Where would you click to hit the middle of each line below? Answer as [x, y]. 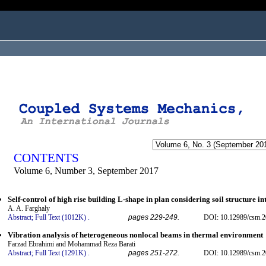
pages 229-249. [154, 218]
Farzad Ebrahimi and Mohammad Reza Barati [72, 244]
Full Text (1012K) [61, 218]
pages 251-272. [154, 253]
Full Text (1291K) [61, 253]
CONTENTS [46, 158]
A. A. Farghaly [29, 209]
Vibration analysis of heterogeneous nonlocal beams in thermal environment [135, 235]
